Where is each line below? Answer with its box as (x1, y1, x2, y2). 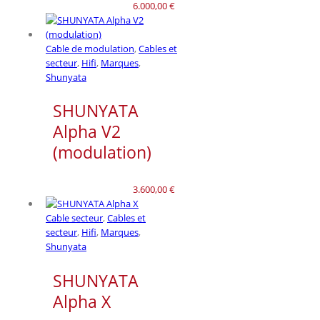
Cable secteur (46, 211, 103, 225)
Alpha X (53, 289, 111, 313)
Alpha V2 (53, 120, 121, 144)
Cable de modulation (46, 42, 134, 56)
